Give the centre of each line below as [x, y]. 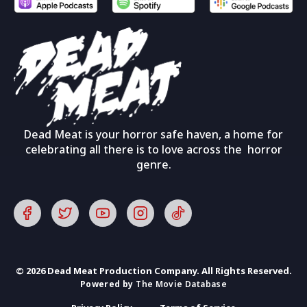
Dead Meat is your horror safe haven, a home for [153, 135]
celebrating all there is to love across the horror [153, 150]
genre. [153, 165]
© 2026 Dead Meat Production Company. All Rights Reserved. [153, 271]
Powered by [108, 284]
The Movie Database [182, 284]
